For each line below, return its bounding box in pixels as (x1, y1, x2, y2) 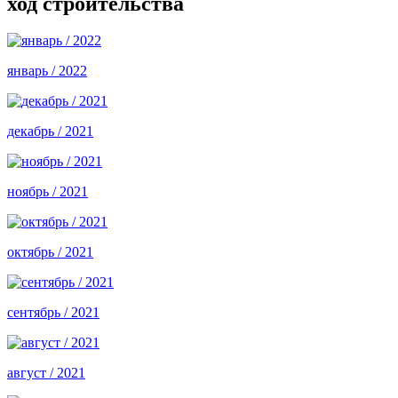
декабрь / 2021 (7, 123, 93, 139)
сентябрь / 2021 (7, 305, 99, 321)
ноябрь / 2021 (7, 184, 88, 200)
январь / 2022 (7, 63, 87, 79)
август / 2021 (7, 365, 85, 381)
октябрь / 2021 (7, 244, 93, 260)
